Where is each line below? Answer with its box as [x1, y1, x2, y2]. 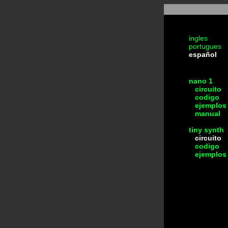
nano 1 [189, 77, 213, 85]
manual [189, 109, 220, 118]
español [189, 50, 217, 59]
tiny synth [189, 126, 224, 134]
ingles [189, 34, 208, 42]
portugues [189, 42, 221, 50]
